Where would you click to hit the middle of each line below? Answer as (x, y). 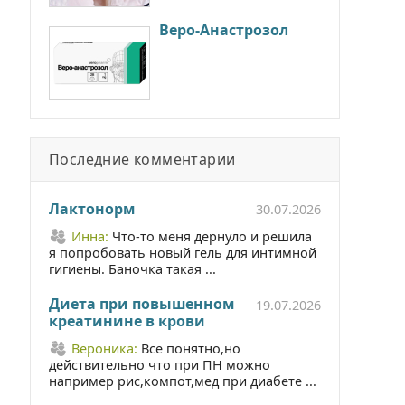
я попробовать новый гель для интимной (183, 252)
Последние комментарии (142, 159)
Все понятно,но (191, 348)
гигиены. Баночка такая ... (132, 268)
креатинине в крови (127, 320)
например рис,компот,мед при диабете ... (183, 381)
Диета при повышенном (141, 303)
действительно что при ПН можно (160, 364)
